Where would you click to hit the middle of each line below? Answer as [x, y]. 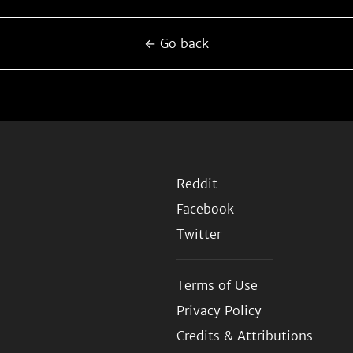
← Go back [176, 43]
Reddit [197, 184]
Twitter [199, 234]
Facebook [205, 209]
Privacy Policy [219, 310]
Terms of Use [217, 285]
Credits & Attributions [245, 336]
